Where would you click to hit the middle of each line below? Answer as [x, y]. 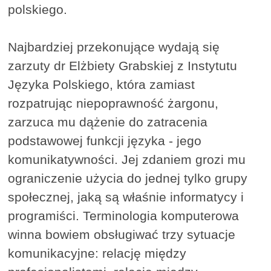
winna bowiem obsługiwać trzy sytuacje [122, 235]
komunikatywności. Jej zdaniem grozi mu [127, 160]
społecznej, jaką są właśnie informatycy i [126, 197]
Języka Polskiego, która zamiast [102, 85]
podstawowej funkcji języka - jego [105, 141]
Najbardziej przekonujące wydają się [114, 47]
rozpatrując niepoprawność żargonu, [113, 103]
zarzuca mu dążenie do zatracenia [108, 122]
